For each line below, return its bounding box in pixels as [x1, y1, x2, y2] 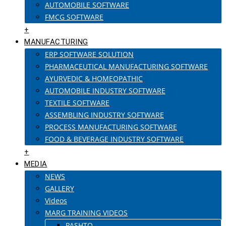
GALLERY [45, 184, 74, 193]
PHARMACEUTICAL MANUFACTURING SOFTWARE [45, 62, 208, 71]
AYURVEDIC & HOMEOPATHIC [45, 74, 143, 83]
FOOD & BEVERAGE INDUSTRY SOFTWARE [45, 134, 184, 144]
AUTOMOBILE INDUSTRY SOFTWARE [45, 86, 165, 95]
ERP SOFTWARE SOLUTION [45, 49, 134, 59]
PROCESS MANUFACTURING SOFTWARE [45, 122, 177, 132]
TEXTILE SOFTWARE [45, 98, 109, 107]
